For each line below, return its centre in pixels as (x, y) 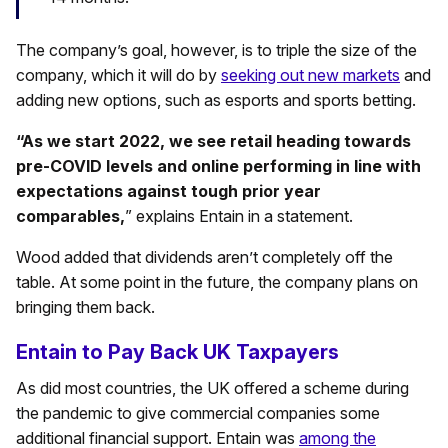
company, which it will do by (118, 74)
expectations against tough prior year (168, 190)
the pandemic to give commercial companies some (198, 412)
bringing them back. (85, 306)
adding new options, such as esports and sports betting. (216, 99)
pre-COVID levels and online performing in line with (218, 165)
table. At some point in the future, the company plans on (217, 281)
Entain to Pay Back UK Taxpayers (177, 351)
